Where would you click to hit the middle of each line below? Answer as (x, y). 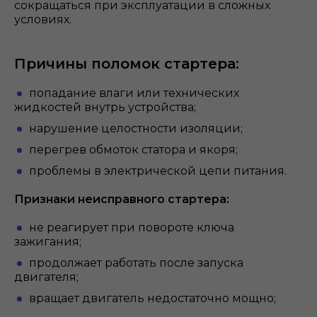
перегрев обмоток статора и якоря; (133, 150)
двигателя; (46, 277)
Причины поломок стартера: (127, 64)
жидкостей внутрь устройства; (105, 107)
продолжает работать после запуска (136, 263)
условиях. (43, 19)
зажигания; (48, 242)
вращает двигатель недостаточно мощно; (152, 298)
